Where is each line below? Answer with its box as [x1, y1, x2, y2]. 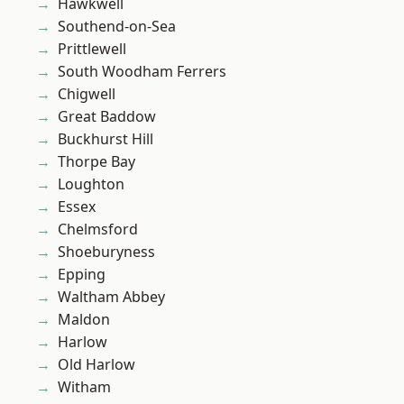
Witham [58, 377, 111, 398]
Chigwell [58, 84, 115, 105]
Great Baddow [58, 106, 156, 127]
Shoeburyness [58, 242, 155, 262]
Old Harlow [58, 354, 135, 375]
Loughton [58, 174, 124, 195]
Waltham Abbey [58, 287, 165, 308]
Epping [58, 264, 106, 285]
